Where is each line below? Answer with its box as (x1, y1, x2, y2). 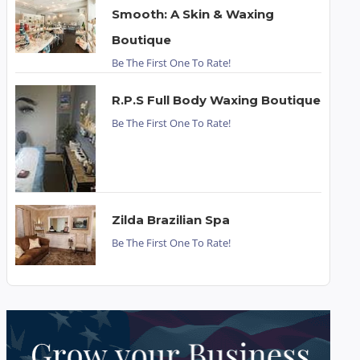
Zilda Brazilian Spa (111, 211, 230, 227)
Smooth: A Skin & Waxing (111, 6, 274, 22)
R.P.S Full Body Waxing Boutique (111, 92, 321, 108)
